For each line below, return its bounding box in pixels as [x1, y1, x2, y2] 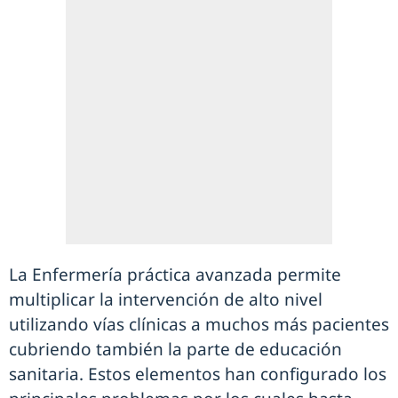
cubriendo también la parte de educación [9, 338, 342, 361]
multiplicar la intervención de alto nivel [9, 288, 322, 311]
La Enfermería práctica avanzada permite [9, 263, 341, 286]
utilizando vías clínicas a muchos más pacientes [9, 313, 389, 336]
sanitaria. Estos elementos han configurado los [9, 362, 386, 386]
